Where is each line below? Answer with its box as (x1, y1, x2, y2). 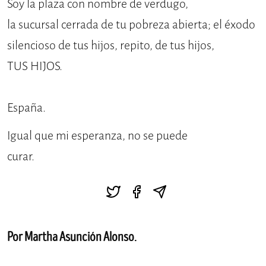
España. (7, 100, 46, 116)
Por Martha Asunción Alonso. (7, 229, 137, 245)
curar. (7, 148, 37, 165)
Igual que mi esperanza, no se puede (7, 128, 188, 144)
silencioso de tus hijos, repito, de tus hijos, (7, 37, 214, 54)
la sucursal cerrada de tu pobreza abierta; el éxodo (7, 17, 255, 33)
